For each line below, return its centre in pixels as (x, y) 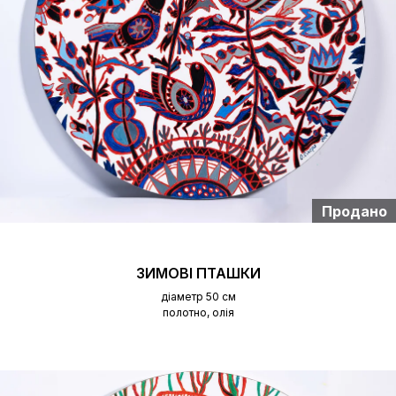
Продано (354, 211)
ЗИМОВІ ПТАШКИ (198, 274)
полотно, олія (198, 313)
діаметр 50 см (198, 297)
